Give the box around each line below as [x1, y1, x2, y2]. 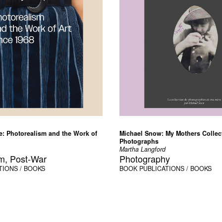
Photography [119, 152, 170, 165]
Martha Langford [119, 144, 166, 154]
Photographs [119, 136, 159, 146]
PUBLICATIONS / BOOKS [139, 164, 212, 173]
